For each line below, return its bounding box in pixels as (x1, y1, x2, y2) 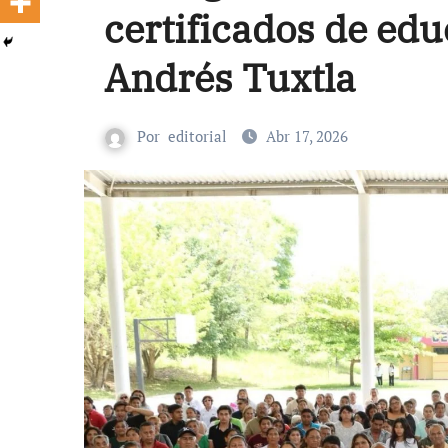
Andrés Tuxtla (104, 53, 356, 102)
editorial (168, 126, 227, 146)
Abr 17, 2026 (266, 126, 348, 146)
